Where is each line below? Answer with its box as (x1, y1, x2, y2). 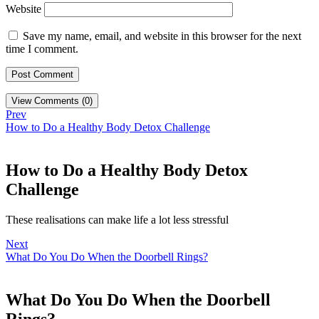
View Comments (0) (11, 95, 93, 107)
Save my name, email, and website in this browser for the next (23, 30, 301, 43)
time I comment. (6, 43, 78, 56)
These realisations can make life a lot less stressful (6, 213, 229, 226)
